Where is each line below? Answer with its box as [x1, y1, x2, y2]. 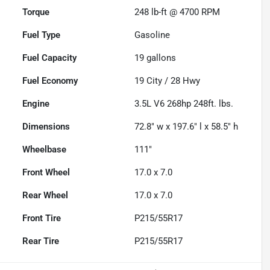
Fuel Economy [22, 75, 78, 87]
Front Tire [22, 213, 61, 224]
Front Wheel [22, 167, 71, 178]
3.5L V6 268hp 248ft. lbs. [134, 98, 234, 110]
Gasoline [134, 30, 171, 41]
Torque [22, 7, 50, 18]
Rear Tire [22, 236, 60, 247]
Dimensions [22, 121, 71, 133]
